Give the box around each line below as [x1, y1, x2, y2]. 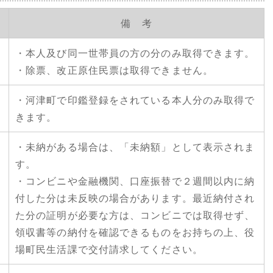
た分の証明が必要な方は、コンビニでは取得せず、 [15, 209, 255, 221]
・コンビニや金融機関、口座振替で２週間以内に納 [15, 175, 255, 187]
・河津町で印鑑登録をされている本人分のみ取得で [15, 94, 255, 106]
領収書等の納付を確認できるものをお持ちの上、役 [15, 226, 255, 238]
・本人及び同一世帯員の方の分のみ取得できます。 [15, 47, 255, 59]
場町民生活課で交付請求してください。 [15, 243, 203, 255]
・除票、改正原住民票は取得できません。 [15, 64, 213, 76]
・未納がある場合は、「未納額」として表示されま [15, 141, 255, 153]
